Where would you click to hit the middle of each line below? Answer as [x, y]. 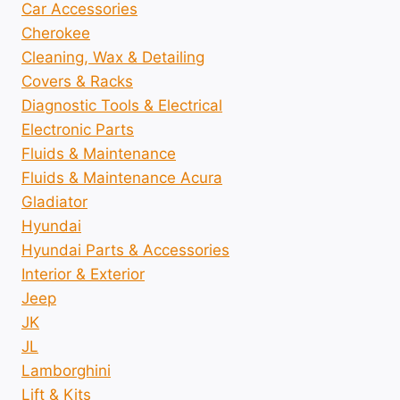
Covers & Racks [77, 82]
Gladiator [54, 202]
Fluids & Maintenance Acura [122, 178]
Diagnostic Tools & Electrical [122, 106]
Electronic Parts [78, 130]
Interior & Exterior [83, 275]
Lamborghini [66, 371]
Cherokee [56, 33]
